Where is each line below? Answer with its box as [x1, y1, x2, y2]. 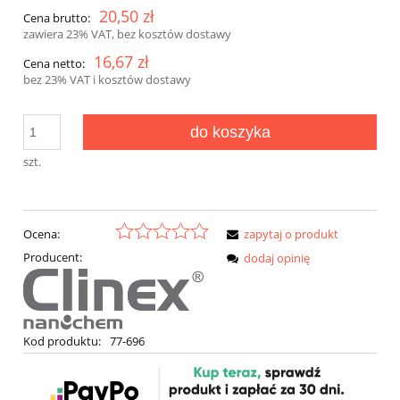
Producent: [23, 249, 82, 266]
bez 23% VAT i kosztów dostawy [23, 71, 191, 87]
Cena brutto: [23, 9, 90, 26]
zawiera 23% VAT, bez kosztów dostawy [23, 25, 231, 42]
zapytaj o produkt [244, 226, 338, 243]
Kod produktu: [23, 333, 101, 350]
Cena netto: [23, 54, 85, 71]
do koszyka [189, 122, 271, 141]
